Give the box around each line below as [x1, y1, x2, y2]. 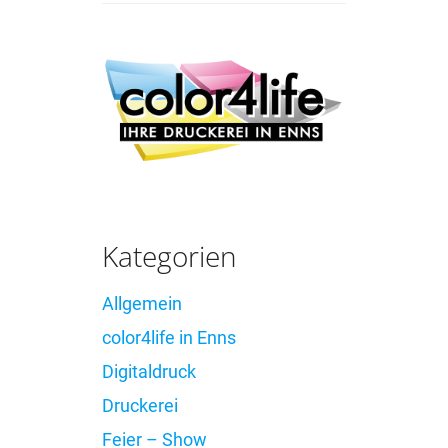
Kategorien [101, 237, 237, 276]
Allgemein [101, 293, 182, 315]
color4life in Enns [101, 327, 236, 349]
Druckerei [101, 395, 178, 417]
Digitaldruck [101, 361, 196, 383]
